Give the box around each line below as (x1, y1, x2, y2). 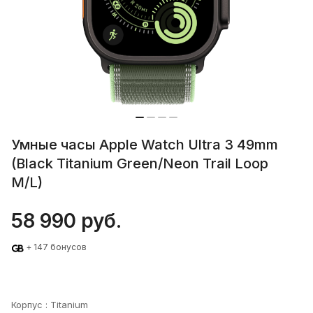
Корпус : (11, 298, 50, 310)
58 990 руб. (11, 209, 122, 233)
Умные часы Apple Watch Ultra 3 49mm (11, 136, 278, 154)
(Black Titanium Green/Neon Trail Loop (11, 155, 268, 173)
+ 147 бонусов (26, 242, 87, 253)
